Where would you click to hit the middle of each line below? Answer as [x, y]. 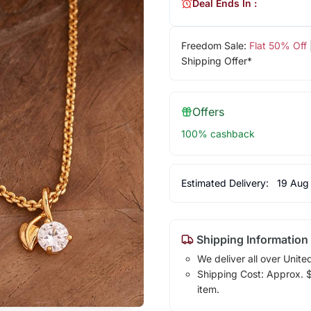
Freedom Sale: [215, 46]
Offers [208, 112]
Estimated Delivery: [226, 183]
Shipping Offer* [216, 61]
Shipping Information [251, 240]
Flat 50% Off [278, 46]
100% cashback [218, 134]
